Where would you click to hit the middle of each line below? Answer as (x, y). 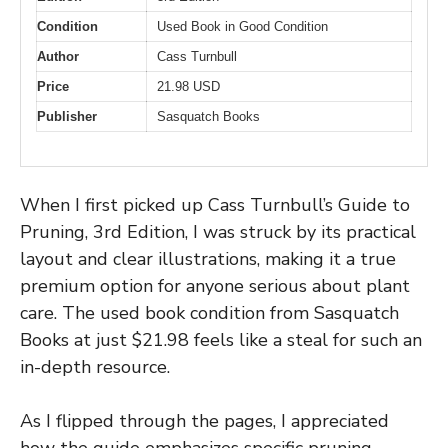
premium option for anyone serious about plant (215, 286)
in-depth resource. (95, 367)
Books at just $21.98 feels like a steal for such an (221, 340)
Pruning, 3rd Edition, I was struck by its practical (218, 232)
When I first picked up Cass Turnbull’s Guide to (215, 205)
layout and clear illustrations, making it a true (208, 259)
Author (58, 56)
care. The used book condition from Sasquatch (209, 313)
